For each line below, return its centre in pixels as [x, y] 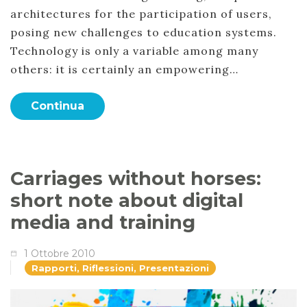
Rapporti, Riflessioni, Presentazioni [120, 268]
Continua [58, 106]
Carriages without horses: [136, 178]
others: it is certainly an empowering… [124, 69]
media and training [103, 222]
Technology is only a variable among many [134, 50]
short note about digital [127, 200]
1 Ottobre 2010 [60, 253]
